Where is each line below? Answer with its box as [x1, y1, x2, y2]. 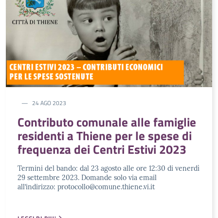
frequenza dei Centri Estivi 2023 [18, 140, 186, 159]
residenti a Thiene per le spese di [18, 126, 192, 145]
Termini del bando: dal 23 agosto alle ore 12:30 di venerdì [18, 163, 200, 173]
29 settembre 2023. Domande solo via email [18, 173, 157, 182]
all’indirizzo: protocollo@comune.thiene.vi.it [18, 182, 155, 191]
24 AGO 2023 [32, 98, 66, 108]
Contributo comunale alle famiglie [18, 112, 196, 131]
